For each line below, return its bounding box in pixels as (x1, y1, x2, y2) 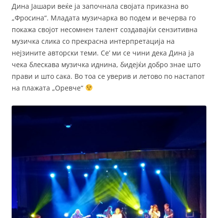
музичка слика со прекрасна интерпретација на (12, 36, 175, 46)
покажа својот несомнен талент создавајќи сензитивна (12, 25, 198, 35)
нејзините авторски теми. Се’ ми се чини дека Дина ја (12, 48, 194, 58)
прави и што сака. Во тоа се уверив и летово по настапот (12, 72, 205, 81)
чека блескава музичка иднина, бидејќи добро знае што (12, 60, 200, 70)
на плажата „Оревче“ (12, 83, 85, 93)
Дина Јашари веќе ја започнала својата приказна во (12, 1, 188, 11)
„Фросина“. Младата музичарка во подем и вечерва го (12, 13, 196, 23)
